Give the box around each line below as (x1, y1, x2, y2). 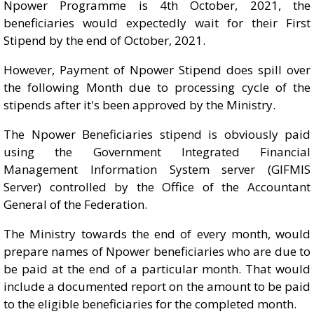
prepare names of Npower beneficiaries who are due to (4, 243, 310, 259)
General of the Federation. (4, 196, 150, 212)
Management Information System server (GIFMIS (4, 161, 310, 177)
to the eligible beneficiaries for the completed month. (4, 296, 296, 312)
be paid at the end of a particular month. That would (4, 261, 310, 277)
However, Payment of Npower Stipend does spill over (4, 62, 310, 78)
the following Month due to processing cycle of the (4, 79, 310, 95)
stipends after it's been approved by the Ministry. (4, 97, 275, 113)
